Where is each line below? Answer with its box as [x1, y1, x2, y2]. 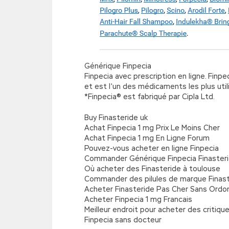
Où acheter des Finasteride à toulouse [84, 164, 220, 173]
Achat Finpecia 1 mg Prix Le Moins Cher [84, 123, 220, 132]
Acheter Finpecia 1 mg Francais [84, 195, 192, 204]
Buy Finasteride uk [84, 113, 148, 122]
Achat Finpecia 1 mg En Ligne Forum [84, 133, 210, 143]
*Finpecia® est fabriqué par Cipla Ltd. [84, 92, 215, 101]
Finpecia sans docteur [84, 215, 162, 224]
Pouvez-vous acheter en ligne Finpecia [84, 144, 219, 153]
